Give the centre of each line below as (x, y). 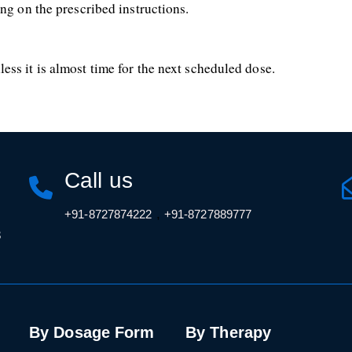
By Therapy (228, 332)
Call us (99, 180)
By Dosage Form (92, 332)
